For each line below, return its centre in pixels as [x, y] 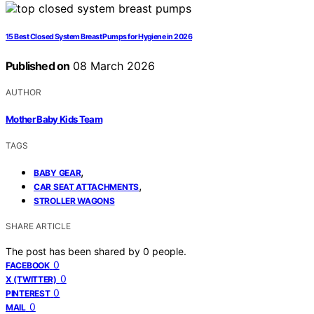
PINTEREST [28, 293]
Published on [38, 66]
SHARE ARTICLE [38, 226]
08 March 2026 [112, 66]
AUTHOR [23, 93]
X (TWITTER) [31, 279]
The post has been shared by [74, 251]
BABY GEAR [57, 172]
